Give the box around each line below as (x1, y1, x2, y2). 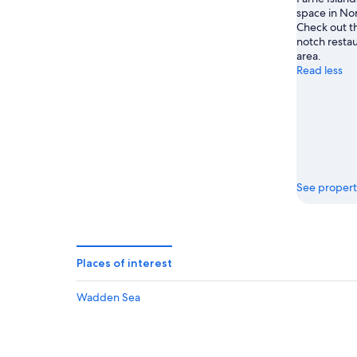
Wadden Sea (76, 289, 140, 304)
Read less (296, 63, 343, 78)
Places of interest (76, 255, 172, 270)
